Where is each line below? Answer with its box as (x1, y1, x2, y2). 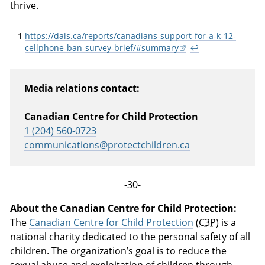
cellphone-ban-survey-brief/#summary (24, 43, 179, 54)
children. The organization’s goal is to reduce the (10, 244, 227, 258)
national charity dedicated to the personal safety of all (10, 230, 251, 244)
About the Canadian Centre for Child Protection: (10, 202, 237, 215)
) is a (216, 216, 237, 230)
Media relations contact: (24, 81, 140, 95)
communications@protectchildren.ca (24, 138, 190, 151)
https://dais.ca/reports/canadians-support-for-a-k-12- (24, 31, 236, 42)
